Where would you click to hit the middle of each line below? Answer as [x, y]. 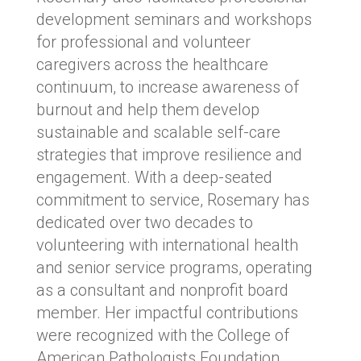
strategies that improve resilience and [169, 155]
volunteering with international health [167, 245]
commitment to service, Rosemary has [172, 200]
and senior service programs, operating [174, 268]
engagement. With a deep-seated [154, 177]
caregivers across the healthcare [152, 64]
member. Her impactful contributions [167, 313]
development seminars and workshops [174, 19]
